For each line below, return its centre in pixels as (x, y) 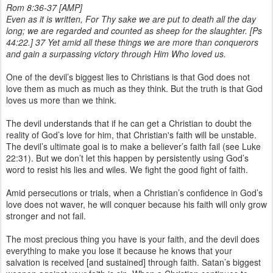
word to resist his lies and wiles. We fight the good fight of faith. (127, 169)
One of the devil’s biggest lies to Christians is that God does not (128, 77)
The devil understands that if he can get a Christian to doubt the (129, 123)
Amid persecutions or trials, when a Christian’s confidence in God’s (134, 193)
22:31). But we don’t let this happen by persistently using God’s (127, 158)
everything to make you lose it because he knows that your (119, 250)
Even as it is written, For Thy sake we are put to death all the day (131, 19)
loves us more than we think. (61, 100)
